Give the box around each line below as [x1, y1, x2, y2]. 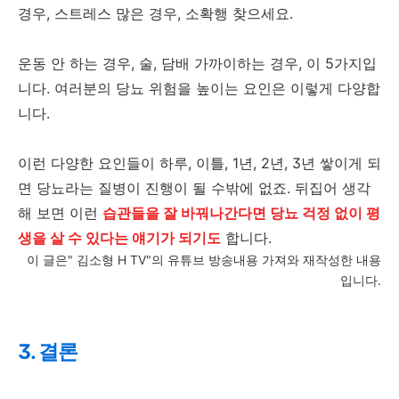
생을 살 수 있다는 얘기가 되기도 [18, 229, 221, 247]
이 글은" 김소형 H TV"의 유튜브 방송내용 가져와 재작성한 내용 [27, 253, 381, 267]
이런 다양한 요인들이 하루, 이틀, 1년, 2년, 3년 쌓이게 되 [18, 154, 381, 172]
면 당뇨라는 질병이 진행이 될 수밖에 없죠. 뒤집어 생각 [18, 179, 370, 197]
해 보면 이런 [18, 204, 102, 222]
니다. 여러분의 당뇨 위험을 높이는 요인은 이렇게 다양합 [18, 79, 380, 97]
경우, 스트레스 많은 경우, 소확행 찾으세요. [18, 4, 293, 22]
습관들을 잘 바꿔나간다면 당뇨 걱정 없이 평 [102, 204, 380, 222]
